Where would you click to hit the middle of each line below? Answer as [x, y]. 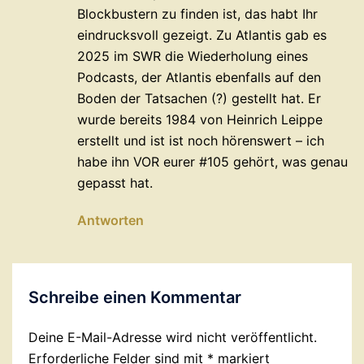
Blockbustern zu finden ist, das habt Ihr [197, 14]
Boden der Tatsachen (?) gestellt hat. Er [199, 98]
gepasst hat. [115, 183]
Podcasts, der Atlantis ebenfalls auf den [199, 77]
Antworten [110, 220]
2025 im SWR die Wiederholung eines [193, 56]
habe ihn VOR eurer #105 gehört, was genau [212, 162]
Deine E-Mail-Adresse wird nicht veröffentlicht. [173, 337]
